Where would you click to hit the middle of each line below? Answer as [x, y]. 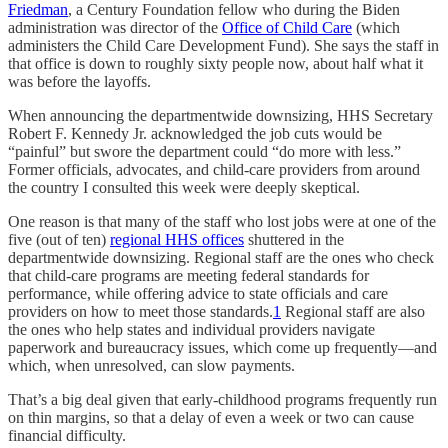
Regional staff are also [353, 311]
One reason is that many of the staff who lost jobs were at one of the [222, 221]
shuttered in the [294, 239]
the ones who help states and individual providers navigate [191, 329]
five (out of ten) [59, 239]
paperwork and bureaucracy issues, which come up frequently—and [222, 347]
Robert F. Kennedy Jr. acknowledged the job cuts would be [195, 133]
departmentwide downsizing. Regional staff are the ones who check [221, 257]
